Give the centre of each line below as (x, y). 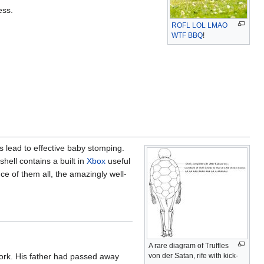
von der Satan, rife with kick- (193, 255)
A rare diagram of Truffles (189, 245)
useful (118, 161)
